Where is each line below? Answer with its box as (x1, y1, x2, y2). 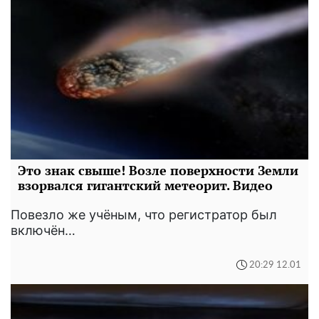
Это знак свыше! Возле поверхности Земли (18, 162, 298, 179)
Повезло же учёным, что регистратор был (11, 207, 277, 223)
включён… (11, 223, 75, 239)
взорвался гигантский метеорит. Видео (18, 177, 273, 194)
